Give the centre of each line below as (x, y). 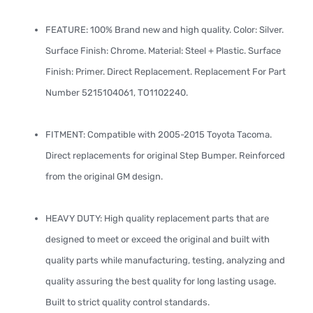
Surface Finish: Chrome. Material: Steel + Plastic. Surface (163, 51)
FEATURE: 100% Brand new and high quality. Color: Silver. (165, 30)
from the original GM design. (104, 176)
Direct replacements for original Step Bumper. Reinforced (165, 155)
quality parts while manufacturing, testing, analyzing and (165, 260)
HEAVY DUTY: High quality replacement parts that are (157, 218)
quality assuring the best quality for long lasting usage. (161, 281)
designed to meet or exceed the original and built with (158, 239)
